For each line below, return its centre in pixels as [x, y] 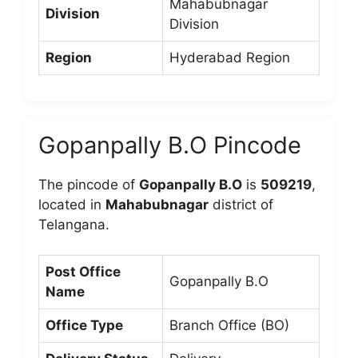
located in [72, 204]
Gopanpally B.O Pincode [170, 145]
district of [241, 204]
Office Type [84, 325]
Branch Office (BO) [229, 325]
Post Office [83, 272]
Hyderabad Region [230, 57]
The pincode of [89, 184]
